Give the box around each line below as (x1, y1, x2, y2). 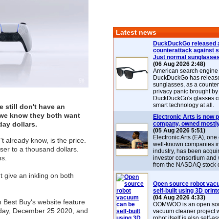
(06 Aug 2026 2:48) (153, 61, 205, 67)
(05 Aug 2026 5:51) (153, 127, 205, 134)
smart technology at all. (153, 102, 214, 109)
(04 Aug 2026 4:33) (153, 194, 205, 201)
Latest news (116, 28, 156, 36)
